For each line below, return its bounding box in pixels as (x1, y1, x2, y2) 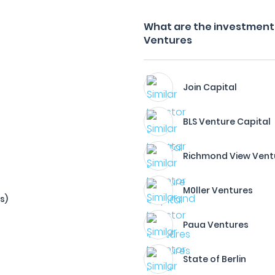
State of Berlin (183, 253, 247, 265)
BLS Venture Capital (183, 115, 271, 128)
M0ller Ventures (183, 184, 254, 196)
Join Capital (183, 81, 238, 93)
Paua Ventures (183, 219, 249, 231)
